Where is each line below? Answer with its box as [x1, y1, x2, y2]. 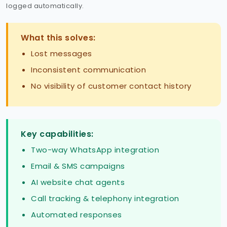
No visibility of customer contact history [31, 81, 192, 92]
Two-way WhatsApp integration [31, 144, 159, 156]
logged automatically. [6, 1, 84, 11]
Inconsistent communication [31, 64, 146, 75]
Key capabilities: [21, 128, 94, 140]
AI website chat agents [31, 177, 125, 188]
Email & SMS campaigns [31, 161, 125, 172]
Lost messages [31, 48, 92, 59]
